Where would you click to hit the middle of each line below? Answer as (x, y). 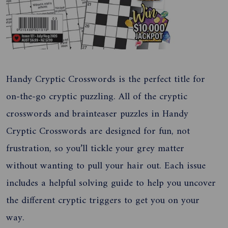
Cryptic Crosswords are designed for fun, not (98, 131)
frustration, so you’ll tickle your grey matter (95, 148)
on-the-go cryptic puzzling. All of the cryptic (97, 96)
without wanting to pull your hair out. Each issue (106, 166)
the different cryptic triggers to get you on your (103, 200)
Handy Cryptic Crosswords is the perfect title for (106, 79)
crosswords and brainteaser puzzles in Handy (97, 114)
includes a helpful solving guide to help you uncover (111, 183)
